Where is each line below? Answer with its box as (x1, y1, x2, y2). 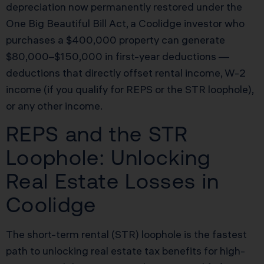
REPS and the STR (6, 122, 189, 147)
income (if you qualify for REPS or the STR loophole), (6, 82, 253, 96)
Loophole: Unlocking (6, 146, 211, 170)
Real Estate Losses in (6, 169, 220, 194)
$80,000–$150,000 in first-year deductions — (6, 49, 229, 63)
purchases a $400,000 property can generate (6, 32, 225, 47)
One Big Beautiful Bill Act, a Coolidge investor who (6, 16, 245, 30)
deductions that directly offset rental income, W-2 (6, 65, 246, 80)
